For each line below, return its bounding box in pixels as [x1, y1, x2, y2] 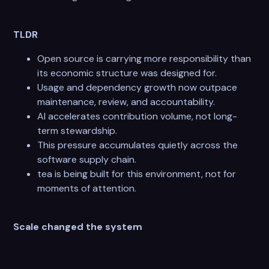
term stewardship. [37, 124, 118, 137]
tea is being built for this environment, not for [37, 167, 237, 180]
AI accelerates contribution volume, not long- [37, 109, 238, 122]
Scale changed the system [13, 220, 143, 233]
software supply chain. [37, 153, 137, 166]
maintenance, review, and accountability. [37, 95, 216, 108]
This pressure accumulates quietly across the [37, 138, 238, 151]
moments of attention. [37, 181, 137, 195]
